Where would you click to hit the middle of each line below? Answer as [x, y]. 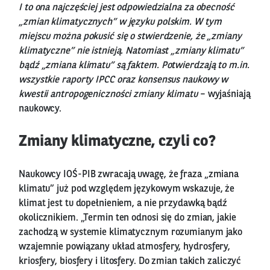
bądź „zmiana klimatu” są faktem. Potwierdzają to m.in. [134, 65]
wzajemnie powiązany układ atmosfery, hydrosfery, [125, 247]
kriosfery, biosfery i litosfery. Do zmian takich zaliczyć [130, 261]
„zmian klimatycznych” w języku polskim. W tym [120, 22]
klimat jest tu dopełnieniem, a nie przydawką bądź [123, 203]
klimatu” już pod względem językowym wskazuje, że [127, 189]
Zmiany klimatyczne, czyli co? [118, 142]
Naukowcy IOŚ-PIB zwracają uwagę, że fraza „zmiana [129, 174]
